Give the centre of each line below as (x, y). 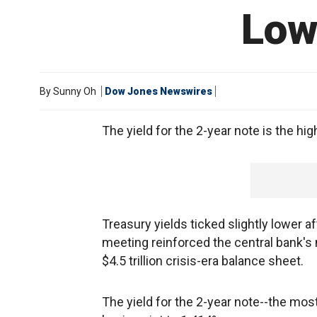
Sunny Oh (75, 91)
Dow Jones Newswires (158, 91)
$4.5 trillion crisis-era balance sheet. (203, 261)
